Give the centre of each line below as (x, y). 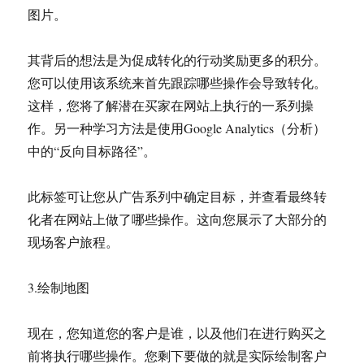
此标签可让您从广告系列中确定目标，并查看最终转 (178, 196)
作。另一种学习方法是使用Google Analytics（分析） (177, 128)
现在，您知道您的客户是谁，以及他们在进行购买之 (178, 333)
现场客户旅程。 (74, 242)
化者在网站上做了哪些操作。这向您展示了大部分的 (178, 219)
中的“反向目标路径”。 (92, 151)
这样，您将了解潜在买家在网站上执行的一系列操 (171, 105)
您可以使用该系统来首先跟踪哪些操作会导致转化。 (178, 82)
